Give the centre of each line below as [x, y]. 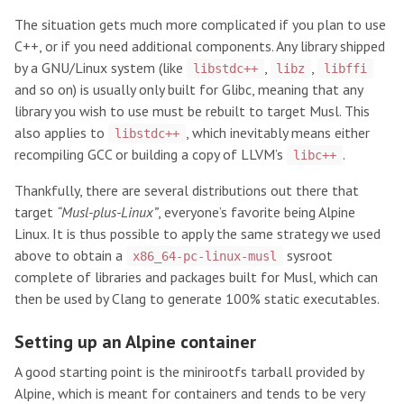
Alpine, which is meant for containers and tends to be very [189, 393]
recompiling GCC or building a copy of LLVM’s [151, 154]
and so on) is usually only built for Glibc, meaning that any [188, 89]
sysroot [308, 255]
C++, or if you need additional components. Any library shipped [200, 46]
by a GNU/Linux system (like [101, 67]
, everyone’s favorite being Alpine [257, 211]
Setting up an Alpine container [135, 341]
